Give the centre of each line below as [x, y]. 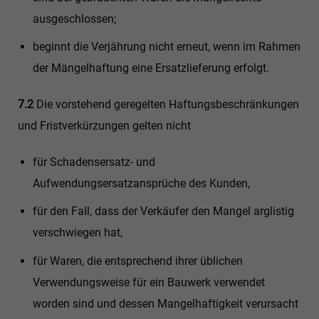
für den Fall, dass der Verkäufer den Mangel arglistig [163, 211]
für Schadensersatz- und [94, 162]
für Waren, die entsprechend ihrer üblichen [137, 261]
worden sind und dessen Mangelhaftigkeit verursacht [165, 303]
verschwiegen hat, [77, 233]
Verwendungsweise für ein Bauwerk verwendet [148, 282]
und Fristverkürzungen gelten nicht [104, 126]
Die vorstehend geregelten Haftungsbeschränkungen [166, 104]
